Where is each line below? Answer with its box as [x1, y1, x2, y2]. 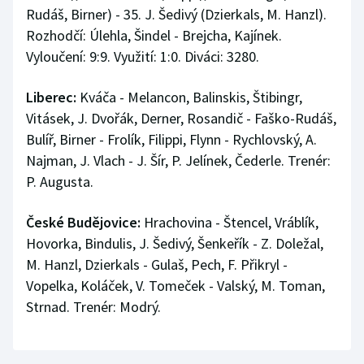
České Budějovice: [26, 213, 141, 232]
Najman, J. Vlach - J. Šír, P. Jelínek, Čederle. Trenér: [26, 151, 331, 170]
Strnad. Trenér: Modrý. [26, 297, 161, 316]
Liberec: [26, 88, 76, 106]
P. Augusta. [26, 172, 93, 191]
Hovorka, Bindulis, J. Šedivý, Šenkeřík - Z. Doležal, [26, 234, 323, 253]
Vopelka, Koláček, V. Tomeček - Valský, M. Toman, [26, 276, 325, 295]
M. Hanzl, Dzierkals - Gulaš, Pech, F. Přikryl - [26, 255, 288, 274]
